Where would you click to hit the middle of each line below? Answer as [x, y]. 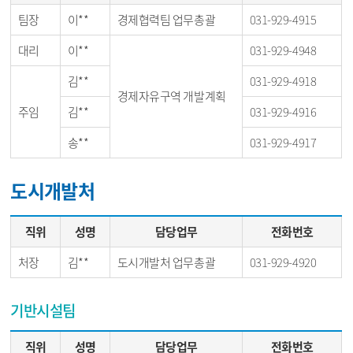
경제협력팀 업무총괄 [166, 20]
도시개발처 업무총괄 [166, 262]
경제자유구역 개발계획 [171, 96]
